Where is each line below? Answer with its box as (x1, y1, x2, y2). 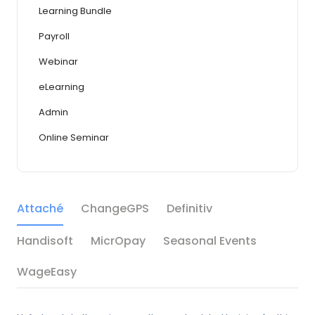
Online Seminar (39, 130, 109, 144)
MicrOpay (91, 232, 146, 249)
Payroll (39, 29, 70, 43)
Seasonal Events (163, 232, 257, 249)
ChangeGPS (81, 200, 149, 217)
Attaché (17, 200, 63, 217)
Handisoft (17, 232, 73, 249)
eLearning (39, 79, 84, 94)
